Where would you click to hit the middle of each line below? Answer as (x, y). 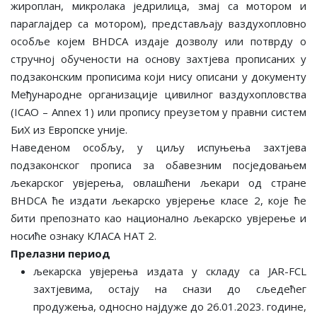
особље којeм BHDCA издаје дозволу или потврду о (158, 41)
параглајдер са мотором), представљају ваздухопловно (158, 23)
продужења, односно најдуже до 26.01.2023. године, (170, 306)
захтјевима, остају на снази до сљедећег (170, 288)
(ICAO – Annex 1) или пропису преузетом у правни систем (158, 111)
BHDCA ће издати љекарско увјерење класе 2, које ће (158, 200)
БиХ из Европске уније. (69, 129)
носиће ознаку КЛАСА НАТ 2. (83, 235)
